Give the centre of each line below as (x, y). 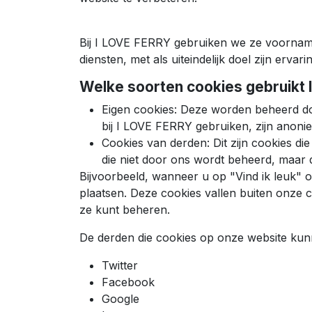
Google (120, 298)
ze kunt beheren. (125, 209)
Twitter (120, 265)
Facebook (128, 282)
